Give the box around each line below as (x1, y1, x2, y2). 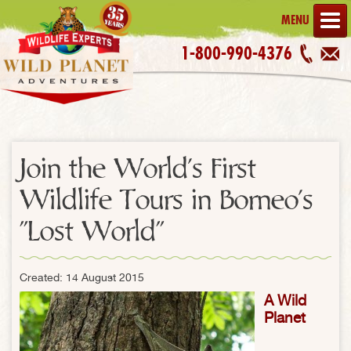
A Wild (264, 291, 306, 309)
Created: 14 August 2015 (20, 271, 144, 284)
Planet (264, 309, 306, 326)
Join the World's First (20, 155, 256, 183)
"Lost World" (20, 218, 164, 246)
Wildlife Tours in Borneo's (20, 186, 313, 215)
